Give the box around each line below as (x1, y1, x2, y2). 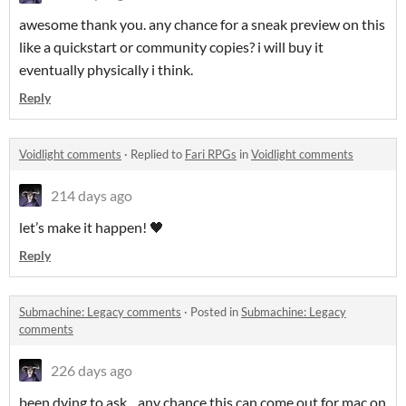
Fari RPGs (185, 147, 237, 162)
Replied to (130, 147, 185, 162)
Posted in (190, 304, 241, 320)
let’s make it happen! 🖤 (19, 218, 164, 237)
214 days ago (51, 187, 132, 205)
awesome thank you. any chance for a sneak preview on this (19, 15, 385, 34)
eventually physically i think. (19, 61, 193, 79)
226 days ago (51, 362, 132, 380)
